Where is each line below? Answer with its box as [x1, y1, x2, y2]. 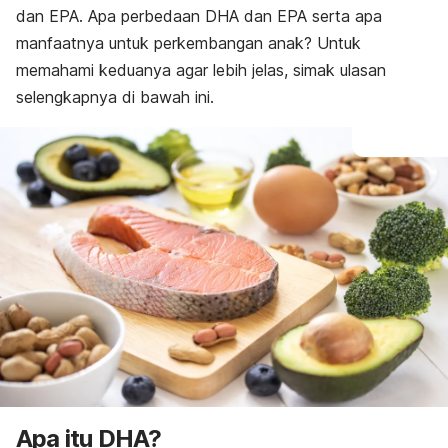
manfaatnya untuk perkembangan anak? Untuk [16, 33, 361, 53]
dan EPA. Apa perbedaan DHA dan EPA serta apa [16, 6, 382, 26]
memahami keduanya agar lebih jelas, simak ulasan [16, 60, 386, 80]
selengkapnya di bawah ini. [16, 87, 214, 107]
